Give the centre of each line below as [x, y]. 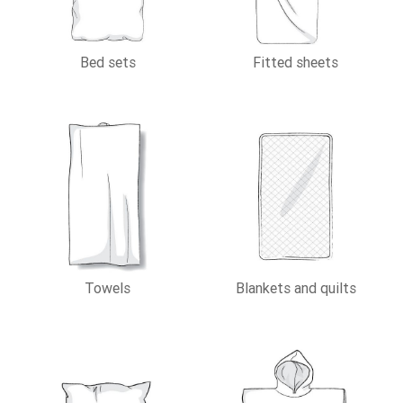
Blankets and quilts [296, 287]
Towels [107, 287]
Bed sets [107, 62]
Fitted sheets [296, 62]
